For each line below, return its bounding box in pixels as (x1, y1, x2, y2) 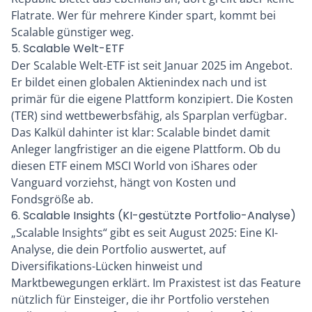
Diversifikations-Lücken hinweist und (11, 258, 203, 274)
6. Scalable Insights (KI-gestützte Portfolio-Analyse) (11, 208, 296, 224)
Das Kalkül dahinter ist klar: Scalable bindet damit (11, 125, 270, 141)
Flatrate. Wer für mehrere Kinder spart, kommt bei (11, 8, 276, 24)
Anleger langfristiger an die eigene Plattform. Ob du (11, 141, 281, 157)
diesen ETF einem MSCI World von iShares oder (11, 158, 258, 174)
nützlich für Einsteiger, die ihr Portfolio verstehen (11, 292, 270, 308)
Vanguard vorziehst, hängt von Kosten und (11, 175, 236, 191)
